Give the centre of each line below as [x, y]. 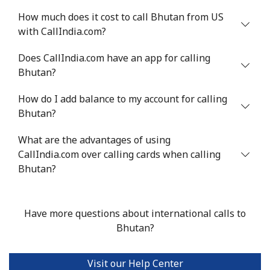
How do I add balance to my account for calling [123, 99]
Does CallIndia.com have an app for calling [114, 58]
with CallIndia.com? [62, 32]
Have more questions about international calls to [135, 214]
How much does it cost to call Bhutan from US [121, 17]
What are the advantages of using [94, 140]
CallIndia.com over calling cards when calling [119, 155]
